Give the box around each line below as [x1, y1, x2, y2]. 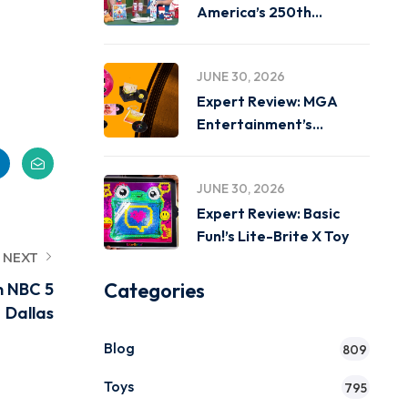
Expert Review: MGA [196, 92, 338, 110]
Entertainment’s [196, 115, 312, 133]
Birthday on [196, 25, 277, 44]
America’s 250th [196, 3, 311, 21]
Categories [103, 278, 205, 303]
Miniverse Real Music [196, 138, 338, 156]
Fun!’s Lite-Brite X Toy [196, 227, 349, 245]
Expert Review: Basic [196, 204, 340, 222]
